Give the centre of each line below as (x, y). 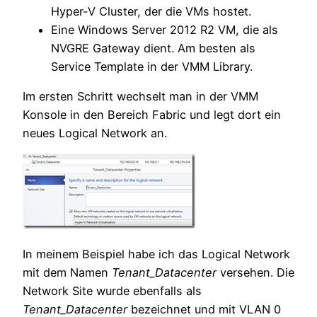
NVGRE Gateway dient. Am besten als (153, 48)
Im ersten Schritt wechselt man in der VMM (140, 96)
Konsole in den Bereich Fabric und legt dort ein (152, 114)
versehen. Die (255, 273)
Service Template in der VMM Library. (152, 66)
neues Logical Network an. (95, 133)
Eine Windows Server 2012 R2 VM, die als (165, 29)
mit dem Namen (65, 273)
